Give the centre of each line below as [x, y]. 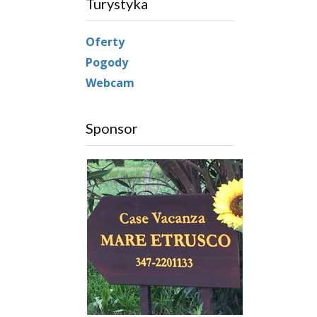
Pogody [107, 62]
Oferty [105, 41]
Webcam [110, 82]
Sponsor [112, 128]
